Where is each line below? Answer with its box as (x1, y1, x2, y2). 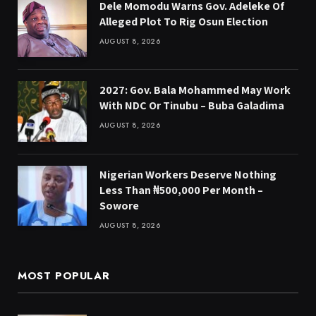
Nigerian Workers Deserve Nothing (99, 166, 276, 182)
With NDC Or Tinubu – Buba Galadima (99, 98, 284, 114)
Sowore (99, 197, 139, 213)
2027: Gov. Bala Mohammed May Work (99, 83, 291, 98)
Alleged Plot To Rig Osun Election (99, 14, 268, 30)
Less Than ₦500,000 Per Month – (99, 182, 263, 197)
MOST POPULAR (18, 267, 110, 284)
